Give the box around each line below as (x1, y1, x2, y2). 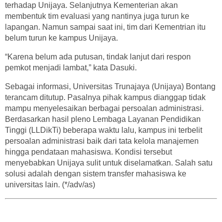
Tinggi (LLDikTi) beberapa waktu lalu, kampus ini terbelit (5, 126, 202, 134)
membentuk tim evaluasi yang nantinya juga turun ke (5, 12, 189, 20)
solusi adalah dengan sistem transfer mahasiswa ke (5, 169, 186, 178)
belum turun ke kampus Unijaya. (5, 34, 120, 42)
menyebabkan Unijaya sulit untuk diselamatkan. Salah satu (5, 159, 213, 167)
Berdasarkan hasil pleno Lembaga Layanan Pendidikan (5, 115, 201, 123)
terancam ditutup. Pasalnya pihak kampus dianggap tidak (5, 93, 206, 102)
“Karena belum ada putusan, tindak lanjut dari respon (5, 53, 191, 61)
